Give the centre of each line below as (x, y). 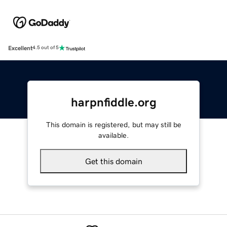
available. (113, 135)
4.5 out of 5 (46, 48)
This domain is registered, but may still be (113, 124)
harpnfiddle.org (113, 102)
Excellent (20, 48)
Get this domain (113, 161)
